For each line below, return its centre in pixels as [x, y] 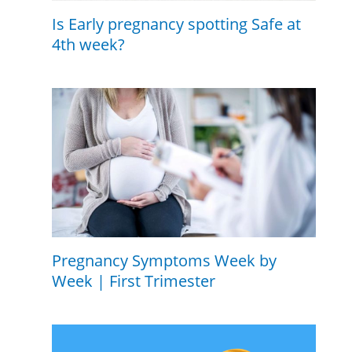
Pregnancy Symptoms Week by [164, 260]
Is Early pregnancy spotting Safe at [176, 24]
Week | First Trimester [133, 280]
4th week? [88, 45]
